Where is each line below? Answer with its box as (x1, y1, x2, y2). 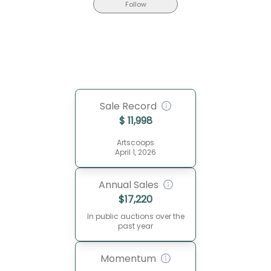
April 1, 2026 (115, 147, 156, 157)
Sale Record (100, 99, 157, 113)
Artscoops (117, 137, 154, 148)
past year (118, 221, 153, 231)
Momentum (100, 252, 156, 266)
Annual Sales (98, 178, 158, 192)
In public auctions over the (87, 211, 184, 221)
